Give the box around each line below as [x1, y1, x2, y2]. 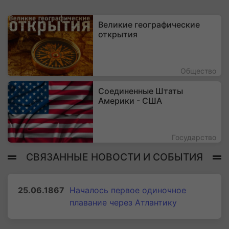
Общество [180, 66, 216, 75]
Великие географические [98, 19, 200, 30]
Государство [172, 133, 216, 142]
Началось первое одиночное [70, 185, 186, 195]
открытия [98, 29, 138, 39]
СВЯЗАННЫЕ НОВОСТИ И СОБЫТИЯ [26, 150, 203, 163]
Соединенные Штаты [98, 86, 184, 96]
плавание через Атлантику [70, 197, 177, 208]
